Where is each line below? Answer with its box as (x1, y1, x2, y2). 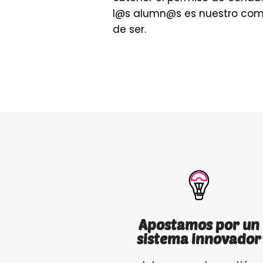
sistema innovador (136, 230, 261, 248)
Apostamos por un (138, 216, 259, 234)
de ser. (113, 22, 146, 37)
